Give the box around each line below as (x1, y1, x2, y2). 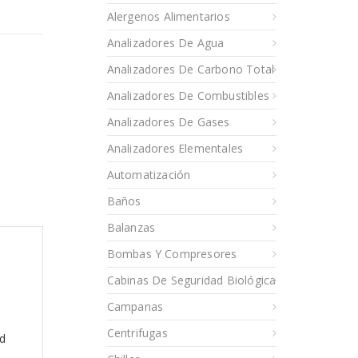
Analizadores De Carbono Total (106, 61, 275, 77)
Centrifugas (106, 324, 168, 340)
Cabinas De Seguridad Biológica (106, 272, 276, 288)
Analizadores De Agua (106, 34, 225, 50)
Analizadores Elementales (106, 140, 244, 156)
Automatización (106, 166, 191, 182)
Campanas (106, 298, 164, 314)
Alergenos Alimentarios (106, 8, 230, 24)
